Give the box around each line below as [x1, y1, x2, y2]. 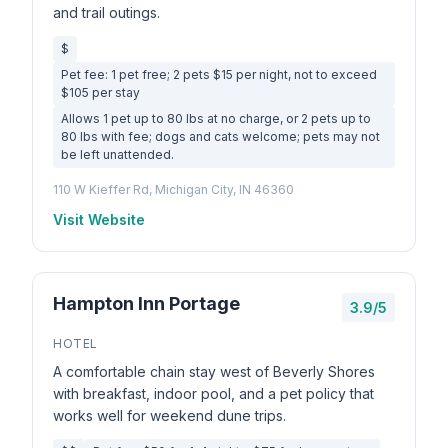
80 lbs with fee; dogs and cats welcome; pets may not [61, 129, 380, 144]
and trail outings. [53, 4, 160, 21]
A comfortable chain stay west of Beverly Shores [53, 363, 375, 380]
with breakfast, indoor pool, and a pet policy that [53, 385, 374, 402]
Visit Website [53, 211, 145, 228]
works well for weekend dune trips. [53, 407, 286, 424]
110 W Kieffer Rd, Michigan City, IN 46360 [53, 182, 294, 197]
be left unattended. [61, 147, 174, 162]
